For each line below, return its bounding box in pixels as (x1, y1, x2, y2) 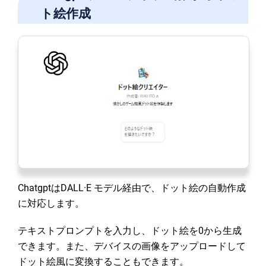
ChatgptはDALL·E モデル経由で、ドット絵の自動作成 (18, 182, 246, 194)
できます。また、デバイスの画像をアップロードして (18, 240, 246, 252)
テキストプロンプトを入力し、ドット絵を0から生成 (18, 224, 242, 236)
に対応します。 (18, 197, 84, 209)
